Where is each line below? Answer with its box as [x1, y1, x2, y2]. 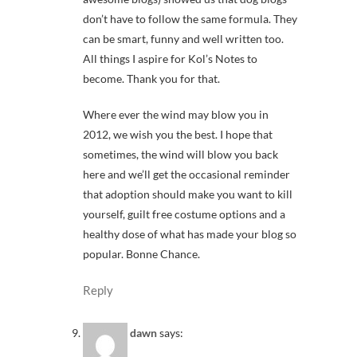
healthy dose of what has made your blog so [83, 226, 296, 241]
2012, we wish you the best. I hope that [83, 127, 273, 141]
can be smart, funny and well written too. [83, 31, 284, 45]
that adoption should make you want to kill [83, 186, 292, 201]
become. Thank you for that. [83, 71, 220, 85]
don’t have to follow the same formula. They [83, 11, 297, 25]
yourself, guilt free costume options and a [83, 206, 285, 221]
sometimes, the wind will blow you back [83, 147, 278, 161]
